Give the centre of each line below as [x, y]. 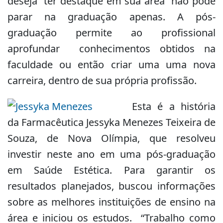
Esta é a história [174, 106]
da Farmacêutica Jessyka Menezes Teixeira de [111, 122]
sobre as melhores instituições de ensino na [111, 202]
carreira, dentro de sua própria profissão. [102, 80]
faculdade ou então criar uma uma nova [111, 64]
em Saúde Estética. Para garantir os [111, 170]
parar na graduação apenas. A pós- [111, 16]
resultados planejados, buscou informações [111, 186]
